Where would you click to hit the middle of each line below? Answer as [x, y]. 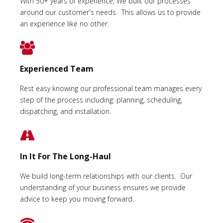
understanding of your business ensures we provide [103, 188]
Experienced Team [57, 69]
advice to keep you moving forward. [78, 199]
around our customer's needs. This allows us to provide [110, 12]
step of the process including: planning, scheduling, [101, 100]
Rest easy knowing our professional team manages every [111, 89]
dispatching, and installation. [65, 111]
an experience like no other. [64, 23]
